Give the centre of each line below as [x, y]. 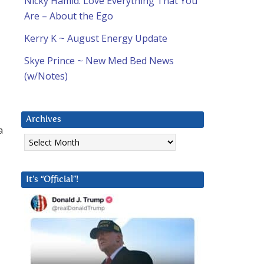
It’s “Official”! [52, 180]
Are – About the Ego [69, 16]
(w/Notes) [46, 76]
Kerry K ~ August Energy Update [96, 39]
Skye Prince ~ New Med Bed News [99, 61]
